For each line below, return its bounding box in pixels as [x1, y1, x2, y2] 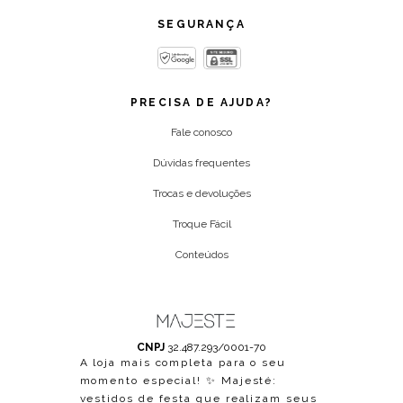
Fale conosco [171, 126, 232, 139]
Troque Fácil [172, 218, 231, 231]
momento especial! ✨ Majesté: [79, 374, 278, 388]
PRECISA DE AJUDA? [130, 96, 273, 110]
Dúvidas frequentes [153, 157, 250, 170]
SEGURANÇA [157, 18, 246, 31]
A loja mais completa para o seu [79, 356, 287, 370]
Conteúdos [175, 248, 228, 262]
